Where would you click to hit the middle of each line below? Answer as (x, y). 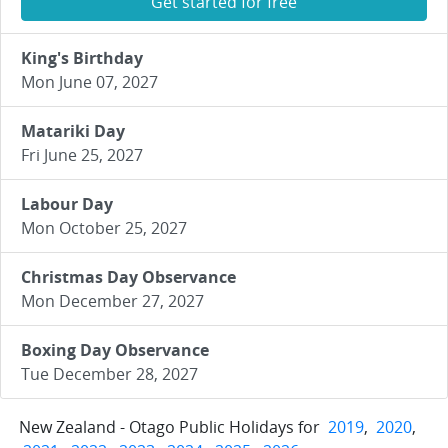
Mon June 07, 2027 (89, 82)
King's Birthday (82, 58)
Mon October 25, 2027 (104, 228)
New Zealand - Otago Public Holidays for (171, 427)
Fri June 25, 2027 (82, 155)
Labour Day (67, 204)
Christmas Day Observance (128, 277)
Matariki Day (73, 131)
